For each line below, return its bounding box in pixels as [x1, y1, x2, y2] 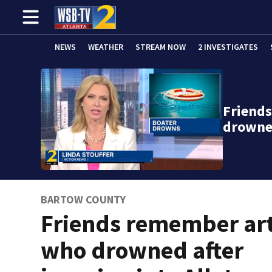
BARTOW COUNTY [41, 192, 126, 206]
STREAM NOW [135, 41, 186, 52]
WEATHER [88, 41, 123, 52]
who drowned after [41, 235, 244, 265]
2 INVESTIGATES [198, 41, 258, 52]
